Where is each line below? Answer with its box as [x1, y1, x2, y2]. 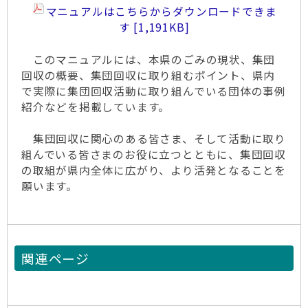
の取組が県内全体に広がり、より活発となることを [21, 162, 287, 178]
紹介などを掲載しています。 [21, 99, 170, 115]
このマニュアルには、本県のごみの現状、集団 [21, 52, 276, 67]
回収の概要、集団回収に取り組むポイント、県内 [21, 67, 276, 83]
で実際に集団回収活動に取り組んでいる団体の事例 [21, 83, 287, 99]
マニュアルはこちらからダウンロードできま [45, 3, 277, 19]
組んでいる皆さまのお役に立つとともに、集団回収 [21, 146, 287, 162]
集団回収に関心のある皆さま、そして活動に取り [21, 131, 287, 146]
